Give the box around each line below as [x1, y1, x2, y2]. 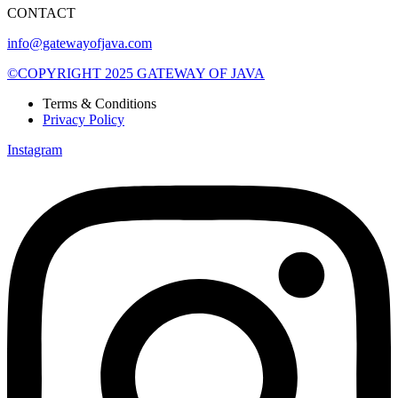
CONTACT [7, 4, 76, 20]
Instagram [7, 141, 62, 157]
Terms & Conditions [43, 95, 156, 111]
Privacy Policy [43, 111, 124, 127]
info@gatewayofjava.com [7, 35, 152, 51]
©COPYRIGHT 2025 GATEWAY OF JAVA [7, 65, 265, 81]
